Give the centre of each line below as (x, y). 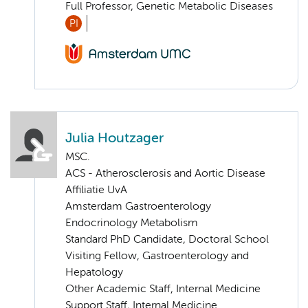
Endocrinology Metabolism (132, 224)
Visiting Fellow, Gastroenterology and (157, 257)
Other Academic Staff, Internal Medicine (163, 290)
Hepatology (94, 273)
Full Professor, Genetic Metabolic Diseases (169, 7)
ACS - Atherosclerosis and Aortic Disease (165, 174)
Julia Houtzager (114, 139)
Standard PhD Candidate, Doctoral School (167, 240)
